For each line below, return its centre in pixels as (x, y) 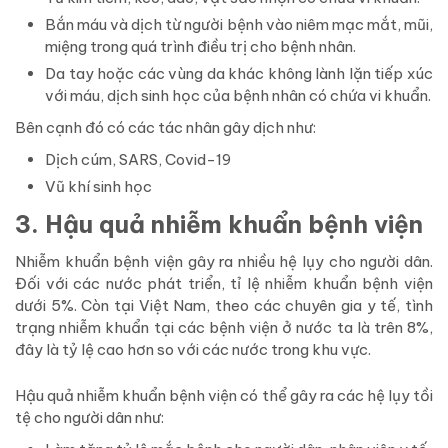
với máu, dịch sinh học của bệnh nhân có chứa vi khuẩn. (238, 96)
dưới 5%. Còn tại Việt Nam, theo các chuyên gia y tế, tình (224, 306)
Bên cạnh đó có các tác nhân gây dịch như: (165, 128)
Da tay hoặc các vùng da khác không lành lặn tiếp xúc (239, 74)
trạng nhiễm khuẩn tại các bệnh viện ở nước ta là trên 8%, (224, 328)
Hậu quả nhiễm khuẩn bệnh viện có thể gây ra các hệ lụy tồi (224, 396)
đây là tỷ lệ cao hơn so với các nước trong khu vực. (193, 350)
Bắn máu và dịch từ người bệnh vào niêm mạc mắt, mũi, (239, 25)
